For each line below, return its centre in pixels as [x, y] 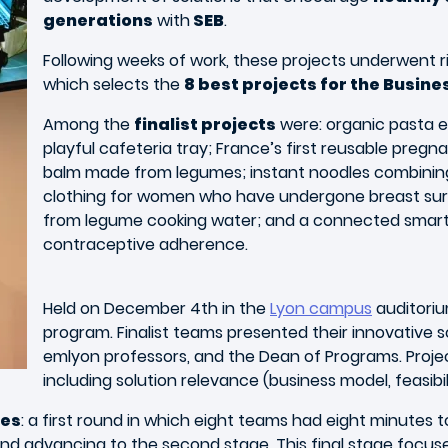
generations [98, 20]
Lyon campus [321, 308]
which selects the [113, 84]
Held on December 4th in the [156, 308]
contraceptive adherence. [145, 244]
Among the [88, 124]
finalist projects [205, 124]
